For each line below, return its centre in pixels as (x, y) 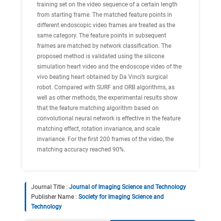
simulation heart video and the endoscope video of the (109, 67)
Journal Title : (50, 187)
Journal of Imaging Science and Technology (128, 187)
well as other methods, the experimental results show (107, 98)
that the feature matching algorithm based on (98, 108)
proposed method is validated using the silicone (101, 56)
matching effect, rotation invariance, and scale (98, 129)
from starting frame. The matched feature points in (105, 15)
